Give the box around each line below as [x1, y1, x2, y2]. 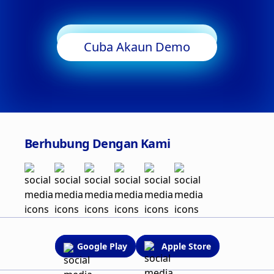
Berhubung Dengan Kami [24, 135, 171, 152]
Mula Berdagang [86, 30, 188, 46]
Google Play [76, 240, 127, 252]
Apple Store [161, 240, 211, 252]
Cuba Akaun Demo [84, 39, 190, 55]
